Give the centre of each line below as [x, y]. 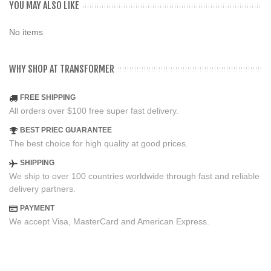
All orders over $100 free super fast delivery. [94, 111]
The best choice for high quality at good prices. [99, 144]
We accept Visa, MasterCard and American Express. [109, 222]
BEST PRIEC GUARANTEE [66, 130]
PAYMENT [37, 208]
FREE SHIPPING [48, 98]
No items [26, 32]
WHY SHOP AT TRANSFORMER [62, 69]
